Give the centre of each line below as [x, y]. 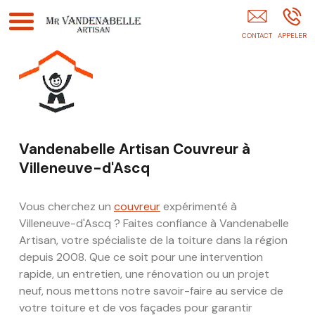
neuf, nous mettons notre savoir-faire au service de [151, 291]
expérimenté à [199, 206]
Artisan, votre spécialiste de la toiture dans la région [153, 240]
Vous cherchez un [66, 206]
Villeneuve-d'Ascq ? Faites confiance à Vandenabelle [154, 223]
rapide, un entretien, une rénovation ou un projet [144, 274]
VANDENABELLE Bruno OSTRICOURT [211, 9]
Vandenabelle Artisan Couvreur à [135, 149]
